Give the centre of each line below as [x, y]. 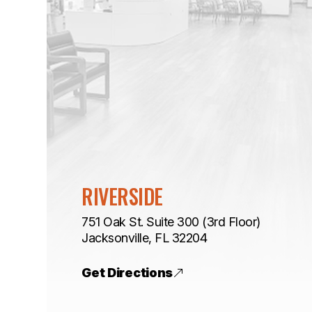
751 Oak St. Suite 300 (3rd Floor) [171, 222]
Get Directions [127, 273]
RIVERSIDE [122, 196]
